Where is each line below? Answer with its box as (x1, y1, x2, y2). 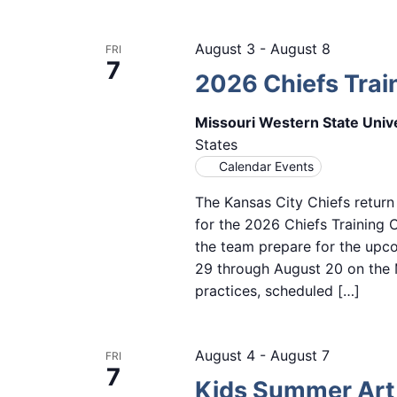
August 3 (194, 40, 255, 58)
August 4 (194, 346, 255, 365)
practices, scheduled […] (194, 282, 360, 300)
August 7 (269, 346, 330, 365)
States (194, 136, 237, 154)
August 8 (269, 40, 331, 58)
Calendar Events (218, 159, 314, 175)
